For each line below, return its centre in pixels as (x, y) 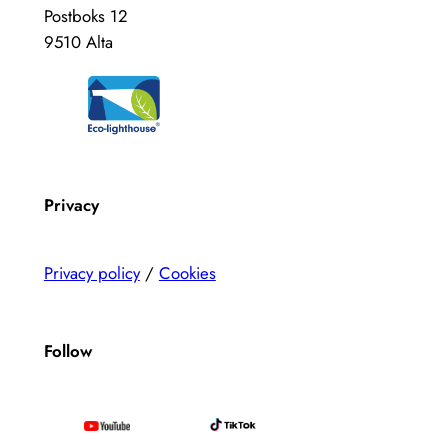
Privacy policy (91, 272)
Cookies (187, 272)
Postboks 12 (85, 16)
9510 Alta (78, 42)
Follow (67, 350)
